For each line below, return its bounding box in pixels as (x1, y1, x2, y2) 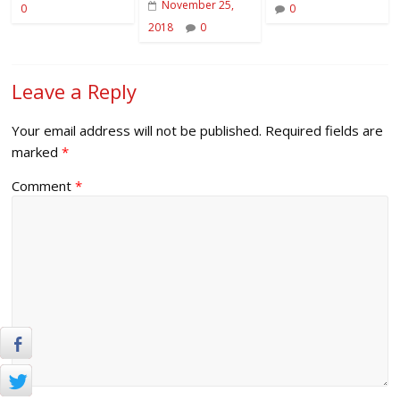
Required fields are (265, 121, 384, 140)
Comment (12, 177, 76, 196)
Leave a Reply (12, 78, 137, 105)
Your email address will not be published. (12, 121, 262, 140)
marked (12, 143, 62, 162)
